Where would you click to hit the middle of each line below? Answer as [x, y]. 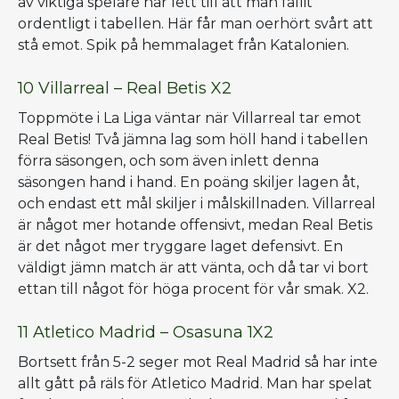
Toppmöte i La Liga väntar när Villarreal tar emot [190, 118]
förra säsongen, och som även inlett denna [168, 160]
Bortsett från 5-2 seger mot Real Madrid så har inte [198, 362]
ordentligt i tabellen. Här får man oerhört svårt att [195, 23]
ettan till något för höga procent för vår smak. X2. [193, 289]
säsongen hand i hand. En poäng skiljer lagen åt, [188, 182]
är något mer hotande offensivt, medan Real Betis [195, 224]
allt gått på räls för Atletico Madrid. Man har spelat [195, 383]
